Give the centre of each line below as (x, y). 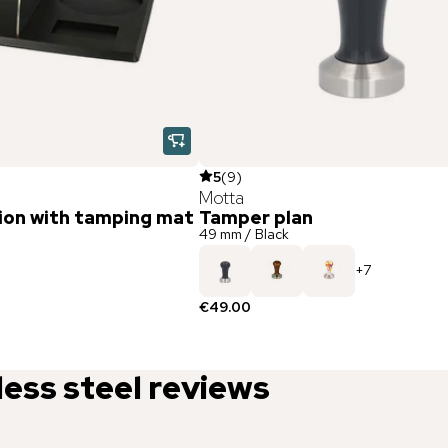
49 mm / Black (243, 233)
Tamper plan (255, 217)
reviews (209, 387)
